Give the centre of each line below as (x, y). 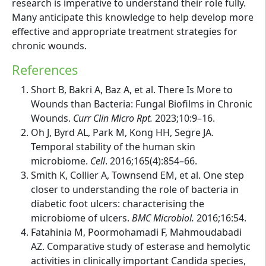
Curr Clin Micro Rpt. (113, 118)
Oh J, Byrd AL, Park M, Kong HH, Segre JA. (122, 133)
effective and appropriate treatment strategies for (125, 32)
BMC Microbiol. (163, 218)
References (45, 70)
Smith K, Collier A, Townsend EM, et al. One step (137, 175)
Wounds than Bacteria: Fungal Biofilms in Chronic (142, 104)
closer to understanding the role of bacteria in (135, 190)
